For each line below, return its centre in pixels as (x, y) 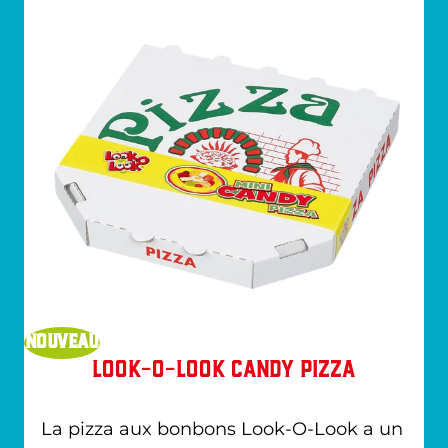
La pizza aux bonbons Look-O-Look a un (221, 429)
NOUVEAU (62, 343)
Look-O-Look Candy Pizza (224, 371)
